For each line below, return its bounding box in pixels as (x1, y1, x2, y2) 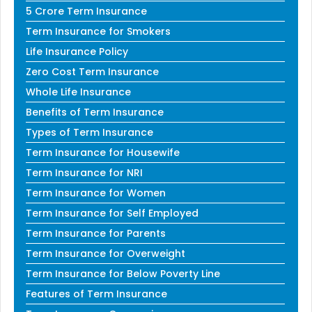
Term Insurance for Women (26, 185, 166, 200)
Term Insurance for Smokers (26, 24, 171, 38)
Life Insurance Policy (26, 44, 128, 58)
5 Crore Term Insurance (26, 3, 147, 18)
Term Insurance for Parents (26, 226, 166, 240)
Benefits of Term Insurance (26, 104, 164, 119)
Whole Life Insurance (26, 84, 131, 99)
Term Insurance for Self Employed (26, 205, 198, 220)
